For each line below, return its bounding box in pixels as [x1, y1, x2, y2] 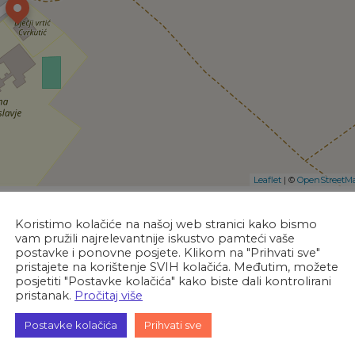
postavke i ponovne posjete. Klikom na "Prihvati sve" [15, 246, 320, 260]
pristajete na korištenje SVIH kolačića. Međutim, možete [15, 260, 338, 274]
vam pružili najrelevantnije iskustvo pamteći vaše [15, 231, 295, 246]
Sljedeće [257, 246, 303, 259]
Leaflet [253, 174, 281, 186]
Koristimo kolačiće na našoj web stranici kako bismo [15, 217, 317, 231]
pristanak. [15, 288, 74, 303]
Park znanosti [214, 260, 303, 276]
